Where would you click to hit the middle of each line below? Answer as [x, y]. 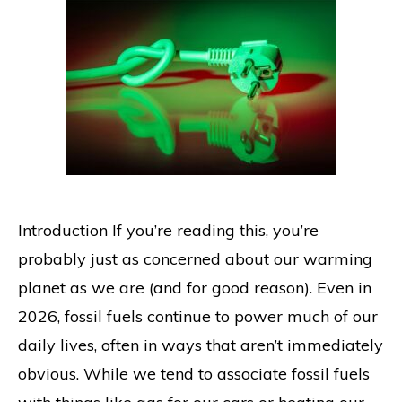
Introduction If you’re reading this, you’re [168, 230]
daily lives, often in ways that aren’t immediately [201, 345]
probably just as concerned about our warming [195, 259]
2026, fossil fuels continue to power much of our [198, 316]
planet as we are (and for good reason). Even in [195, 288]
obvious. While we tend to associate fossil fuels [194, 374]
